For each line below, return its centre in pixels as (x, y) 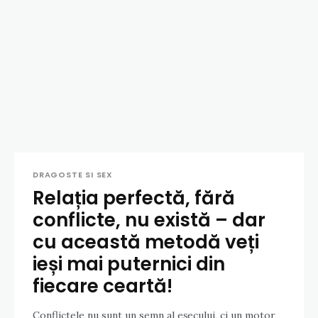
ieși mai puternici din (129, 264)
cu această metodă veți (146, 242)
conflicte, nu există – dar (149, 220)
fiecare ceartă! (103, 286)
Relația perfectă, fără (134, 198)
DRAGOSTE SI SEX (73, 175)
